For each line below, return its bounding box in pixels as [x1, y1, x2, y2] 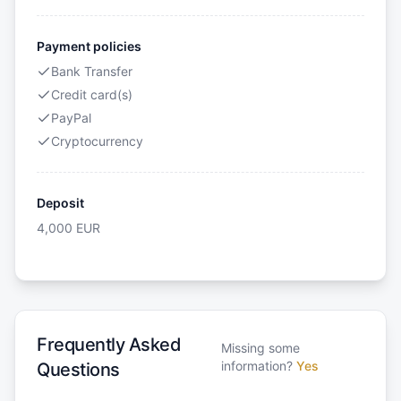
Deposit [37, 195, 84, 211]
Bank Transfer [51, 64, 132, 80]
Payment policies [37, 38, 141, 55]
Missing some [220, 340, 300, 356]
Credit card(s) [51, 87, 132, 103]
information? [220, 358, 293, 374]
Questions [37, 359, 120, 381]
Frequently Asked [37, 334, 181, 356]
